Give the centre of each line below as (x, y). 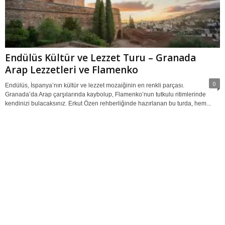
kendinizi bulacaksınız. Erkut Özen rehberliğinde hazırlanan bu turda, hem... (108, 103)
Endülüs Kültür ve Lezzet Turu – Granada (100, 58)
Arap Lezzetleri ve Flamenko (72, 70)
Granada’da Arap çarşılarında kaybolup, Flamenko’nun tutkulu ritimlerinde (105, 94)
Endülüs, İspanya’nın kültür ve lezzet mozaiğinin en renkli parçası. (95, 85)
